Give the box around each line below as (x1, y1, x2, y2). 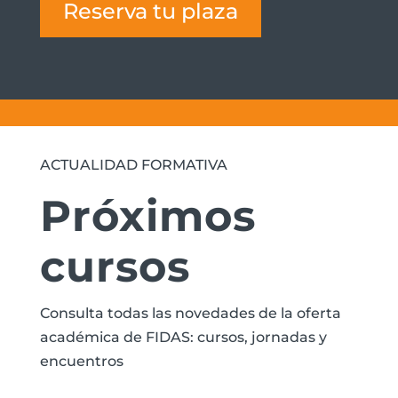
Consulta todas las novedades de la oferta (39, 305, 341, 322)
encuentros (39, 353, 123, 370)
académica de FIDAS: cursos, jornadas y (39, 329, 327, 346)
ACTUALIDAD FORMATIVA (39, 156, 227, 174)
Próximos (39, 190, 256, 243)
